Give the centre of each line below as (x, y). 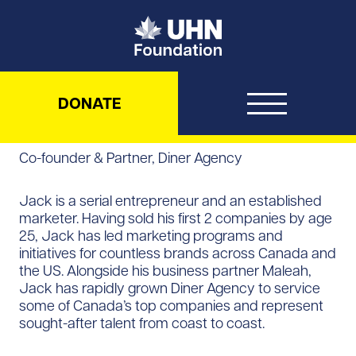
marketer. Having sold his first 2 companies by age (176, 218)
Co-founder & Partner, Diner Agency (131, 157)
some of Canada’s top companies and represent (171, 305)
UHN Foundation (270, 23)
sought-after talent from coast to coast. (142, 323)
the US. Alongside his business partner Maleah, (165, 270)
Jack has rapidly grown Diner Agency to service (170, 288)
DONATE (89, 103)
